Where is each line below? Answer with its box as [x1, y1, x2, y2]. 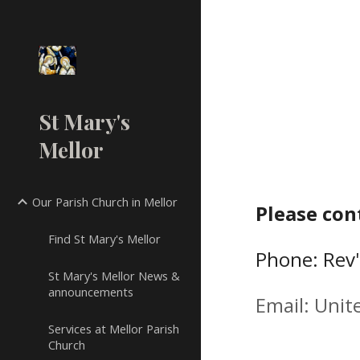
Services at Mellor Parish [48, 321, 179, 337]
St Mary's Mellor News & [48, 268, 180, 284]
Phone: [256, 246, 324, 272]
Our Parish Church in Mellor [32, 194, 178, 210]
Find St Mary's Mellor [48, 231, 161, 247]
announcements [48, 284, 133, 300]
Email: [256, 292, 315, 318]
